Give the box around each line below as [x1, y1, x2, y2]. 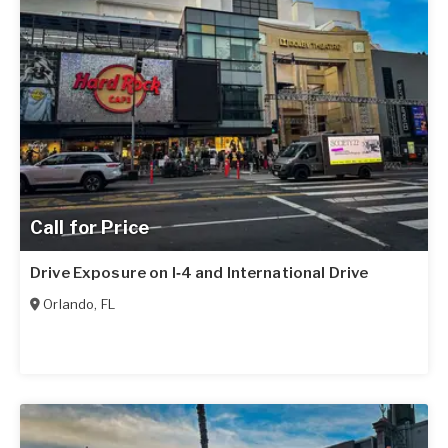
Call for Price [30, 217, 149, 239]
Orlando [43, 296, 95, 313]
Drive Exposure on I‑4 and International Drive [30, 264, 369, 283]
